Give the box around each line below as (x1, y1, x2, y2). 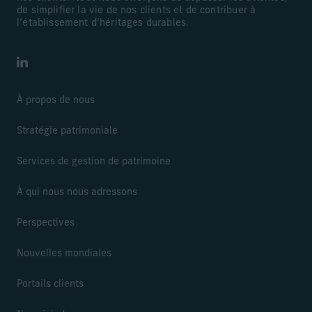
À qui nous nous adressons (17, 187, 137, 198)
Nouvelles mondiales (17, 248, 111, 259)
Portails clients (17, 279, 84, 290)
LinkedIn (17, 61, 57, 74)
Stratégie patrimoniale (17, 125, 118, 136)
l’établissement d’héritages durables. (17, 17, 189, 29)
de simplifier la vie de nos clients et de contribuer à (17, 5, 256, 16)
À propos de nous (17, 95, 95, 106)
